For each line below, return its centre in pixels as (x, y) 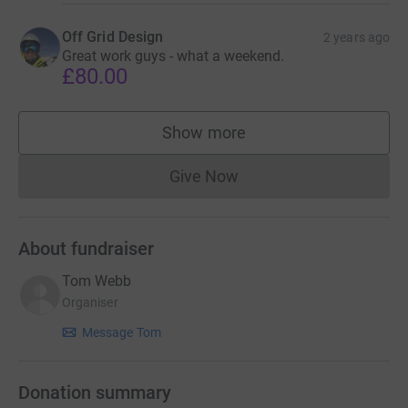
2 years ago (357, 37)
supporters (243, 141)
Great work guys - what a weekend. (173, 56)
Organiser (90, 303)
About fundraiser (86, 249)
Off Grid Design (113, 37)
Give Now (204, 176)
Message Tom (122, 333)
